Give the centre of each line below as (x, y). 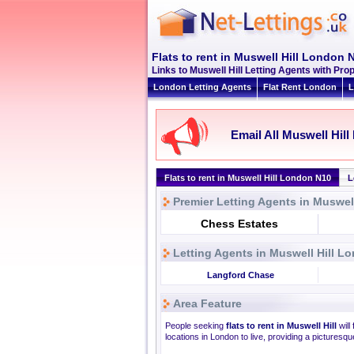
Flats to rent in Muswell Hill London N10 (248, 178)
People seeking (196, 326)
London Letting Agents (202, 87)
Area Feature (207, 303)
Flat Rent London (300, 87)
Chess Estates (239, 224)
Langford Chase (240, 275)
